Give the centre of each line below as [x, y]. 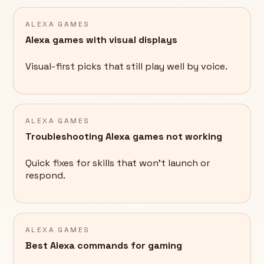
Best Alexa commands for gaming [104, 246]
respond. [45, 176]
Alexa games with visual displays [101, 40]
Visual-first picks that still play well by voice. [126, 67]
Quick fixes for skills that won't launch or [118, 163]
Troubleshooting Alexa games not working [124, 137]
